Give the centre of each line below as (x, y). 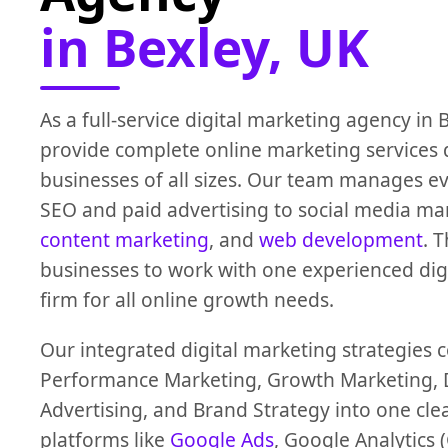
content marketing (124, 240)
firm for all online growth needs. (187, 300)
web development (341, 240)
